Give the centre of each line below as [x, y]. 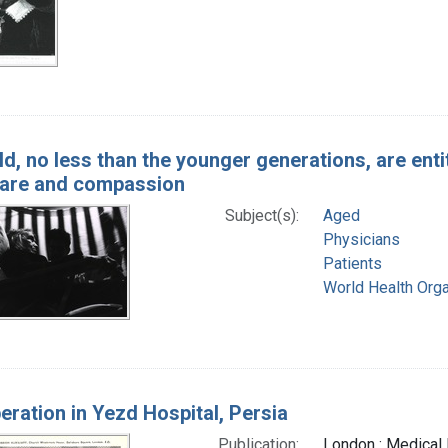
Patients [352, 263]
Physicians [361, 239]
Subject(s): [261, 215]
